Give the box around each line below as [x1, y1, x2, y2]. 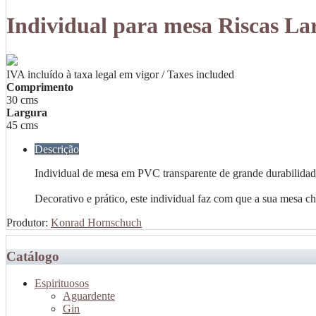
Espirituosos [35, 277, 89, 290]
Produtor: [6, 216, 51, 229]
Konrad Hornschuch [51, 216, 142, 229]
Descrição [35, 142, 79, 155]
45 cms [6, 119, 38, 131]
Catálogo [6, 248, 59, 264]
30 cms [6, 93, 38, 106]
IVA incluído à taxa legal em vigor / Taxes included [6, 68, 234, 80]
